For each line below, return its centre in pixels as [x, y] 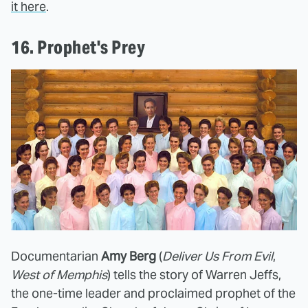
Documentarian [56, 256]
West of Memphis [59, 274]
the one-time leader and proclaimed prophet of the [153, 293]
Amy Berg [129, 256]
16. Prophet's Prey [78, 47]
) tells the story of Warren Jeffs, [194, 274]
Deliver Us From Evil [218, 256]
